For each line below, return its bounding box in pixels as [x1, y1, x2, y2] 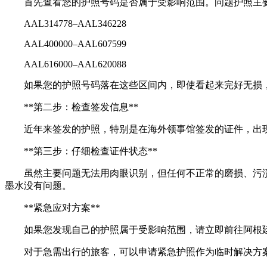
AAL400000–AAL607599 [24, 38, 126, 49]
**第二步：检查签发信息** [24, 101, 138, 112]
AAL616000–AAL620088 [24, 58, 126, 69]
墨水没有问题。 [5, 180, 72, 191]
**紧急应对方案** [24, 202, 100, 213]
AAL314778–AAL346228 [24, 18, 126, 29]
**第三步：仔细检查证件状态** [24, 145, 157, 156]
